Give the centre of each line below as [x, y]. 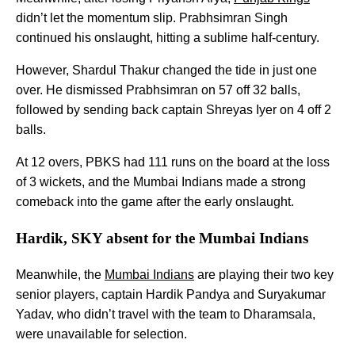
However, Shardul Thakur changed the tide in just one [166, 70]
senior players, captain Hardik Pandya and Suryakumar [171, 295]
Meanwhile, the [60, 275]
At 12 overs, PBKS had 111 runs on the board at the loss [173, 162]
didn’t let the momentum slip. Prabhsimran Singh [152, 17]
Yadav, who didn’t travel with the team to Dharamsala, [166, 315]
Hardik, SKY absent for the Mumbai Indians [162, 238]
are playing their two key [264, 275]
